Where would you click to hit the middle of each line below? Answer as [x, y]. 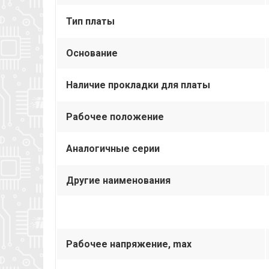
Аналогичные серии [113, 148]
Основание [92, 53]
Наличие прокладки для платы [138, 85]
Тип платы [90, 21]
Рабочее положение [115, 116]
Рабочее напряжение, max [129, 244]
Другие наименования [118, 180]
